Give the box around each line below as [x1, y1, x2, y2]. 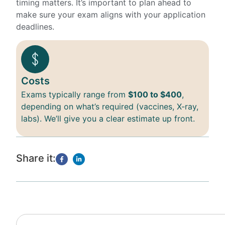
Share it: [16, 152, 56, 164]
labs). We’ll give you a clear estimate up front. [21, 113, 195, 124]
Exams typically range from [21, 89, 128, 99]
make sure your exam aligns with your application [16, 10, 205, 20]
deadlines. [16, 22, 54, 32]
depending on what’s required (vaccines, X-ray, [21, 101, 198, 111]
